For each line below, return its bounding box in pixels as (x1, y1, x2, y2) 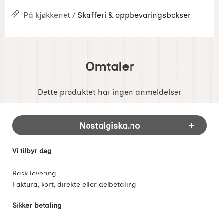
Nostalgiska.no (79, 120, 140, 131)
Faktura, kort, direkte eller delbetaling (12, 179, 136, 189)
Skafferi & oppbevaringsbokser (77, 10, 191, 20)
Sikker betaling (12, 200, 62, 210)
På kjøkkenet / (23, 10, 77, 20)
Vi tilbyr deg (12, 146, 52, 155)
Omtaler (85, 59, 134, 74)
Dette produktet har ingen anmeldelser (38, 87, 181, 97)
